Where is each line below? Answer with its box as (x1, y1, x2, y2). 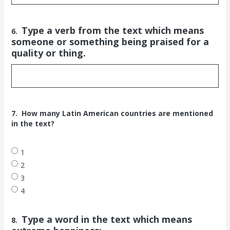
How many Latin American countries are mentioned (21, 108, 213, 118)
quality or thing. (11, 46, 86, 59)
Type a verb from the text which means (21, 24, 204, 36)
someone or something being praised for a (11, 35, 209, 48)
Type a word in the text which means (21, 213, 192, 225)
